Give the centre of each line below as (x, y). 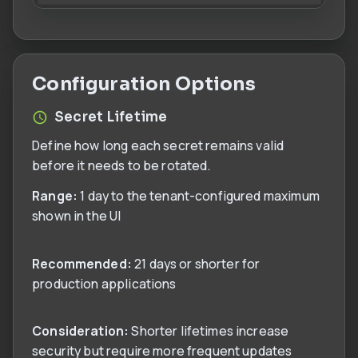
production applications (104, 283)
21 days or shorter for (196, 263)
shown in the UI (77, 216)
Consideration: (81, 330)
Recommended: (82, 263)
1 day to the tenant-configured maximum (199, 196)
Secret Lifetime (111, 117)
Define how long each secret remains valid (158, 145)
